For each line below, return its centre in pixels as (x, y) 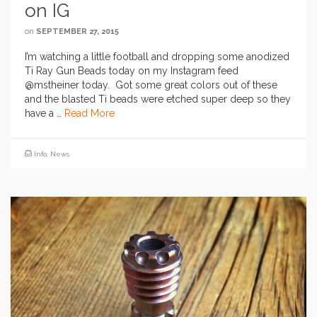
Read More (90, 114)
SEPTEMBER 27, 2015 (77, 32)
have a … (45, 114)
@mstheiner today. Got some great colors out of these (151, 85)
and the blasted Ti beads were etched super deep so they (158, 99)
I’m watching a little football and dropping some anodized (157, 57)
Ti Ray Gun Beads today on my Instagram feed (132, 71)
